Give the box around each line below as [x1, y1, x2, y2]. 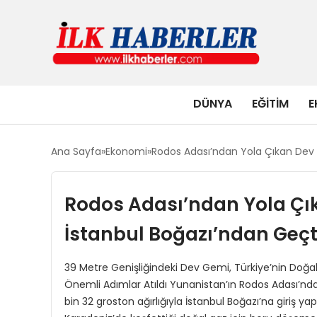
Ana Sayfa [51, 144, 101, 158]
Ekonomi [105, 144, 147, 158]
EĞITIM [252, 95, 289, 112]
